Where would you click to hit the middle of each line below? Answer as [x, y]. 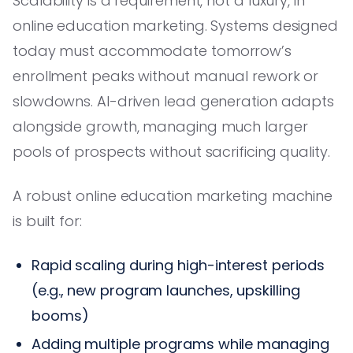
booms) [60, 315]
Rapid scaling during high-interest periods [178, 265]
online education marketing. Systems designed [176, 25]
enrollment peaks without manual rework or [166, 76]
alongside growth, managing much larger [160, 126]
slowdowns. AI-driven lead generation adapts [174, 101]
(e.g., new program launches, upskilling [166, 290]
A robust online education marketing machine [173, 195]
